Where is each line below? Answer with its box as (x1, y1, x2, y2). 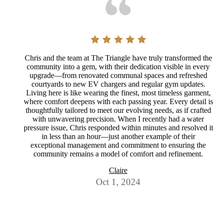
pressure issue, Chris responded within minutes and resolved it (23, 124, 213, 132)
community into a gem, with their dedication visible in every (27, 62, 210, 71)
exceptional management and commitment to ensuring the (31, 141, 206, 150)
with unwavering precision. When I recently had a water (32, 115, 204, 124)
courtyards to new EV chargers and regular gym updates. (31, 80, 205, 89)
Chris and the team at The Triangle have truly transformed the (24, 54, 212, 62)
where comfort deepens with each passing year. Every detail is (23, 97, 213, 106)
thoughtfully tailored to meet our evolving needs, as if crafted (25, 106, 211, 115)
